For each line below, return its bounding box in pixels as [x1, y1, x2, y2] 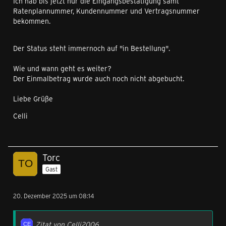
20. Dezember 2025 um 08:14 [13, 192, 94, 200]
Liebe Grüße [13, 94, 53, 103]
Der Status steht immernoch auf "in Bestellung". [13, 43, 170, 53]
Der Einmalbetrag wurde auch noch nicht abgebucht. [13, 74, 184, 83]
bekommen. [13, 16, 50, 26]
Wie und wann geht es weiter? [13, 64, 111, 73]
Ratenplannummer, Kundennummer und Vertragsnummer [13, 6, 200, 16]
